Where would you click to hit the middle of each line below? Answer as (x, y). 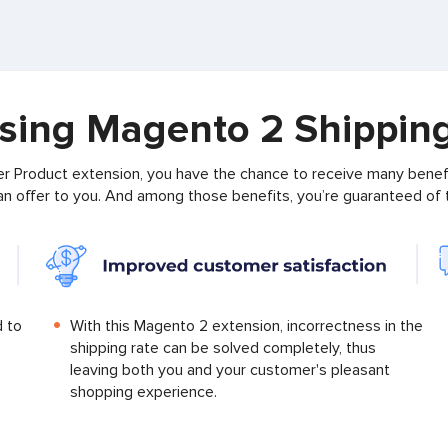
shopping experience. (143, 392)
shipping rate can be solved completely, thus (222, 348)
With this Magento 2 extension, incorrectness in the (246, 326)
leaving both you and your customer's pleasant (229, 370)
